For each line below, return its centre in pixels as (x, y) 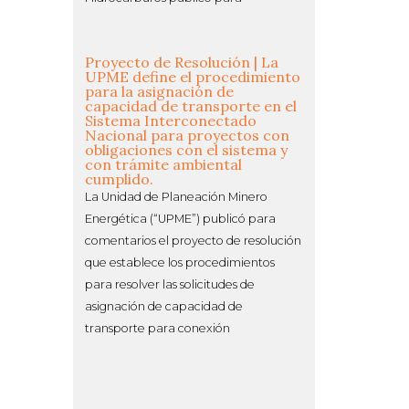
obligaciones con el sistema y (186, 149)
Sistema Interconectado (171, 120)
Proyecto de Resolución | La (182, 62)
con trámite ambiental (163, 164)
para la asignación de (159, 91)
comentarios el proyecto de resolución (193, 240)
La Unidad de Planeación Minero (176, 196)
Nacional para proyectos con (187, 135)
